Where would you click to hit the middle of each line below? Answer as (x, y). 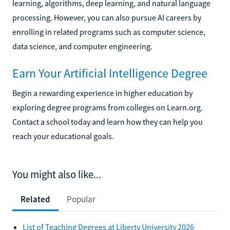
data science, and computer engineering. (82, 46)
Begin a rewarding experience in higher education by (102, 93)
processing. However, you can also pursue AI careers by (107, 17)
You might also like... (57, 174)
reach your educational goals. (63, 136)
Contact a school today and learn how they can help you (108, 121)
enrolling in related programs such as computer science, (109, 32)
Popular (81, 199)
